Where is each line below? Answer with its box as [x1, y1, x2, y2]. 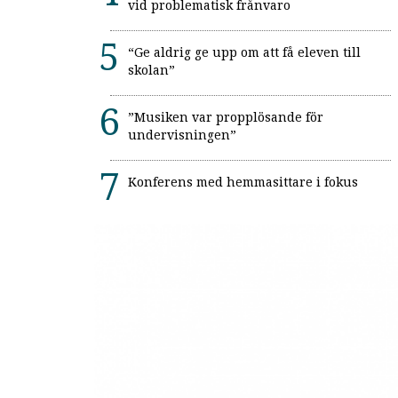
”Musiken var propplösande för [128, 110, 323, 125]
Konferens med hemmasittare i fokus [128, 175, 358, 190]
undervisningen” [128, 128, 236, 143]
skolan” [128, 63, 175, 78]
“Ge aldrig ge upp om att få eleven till [128, 45, 361, 60]
